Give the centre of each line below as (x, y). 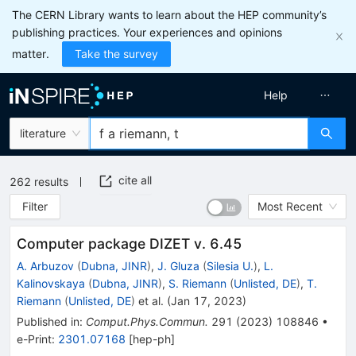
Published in (48, 321)
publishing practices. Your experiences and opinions (147, 32)
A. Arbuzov (45, 266)
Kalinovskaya (51, 283)
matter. (31, 54)
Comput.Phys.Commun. (147, 321)
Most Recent (290, 206)
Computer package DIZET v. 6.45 (130, 244)
